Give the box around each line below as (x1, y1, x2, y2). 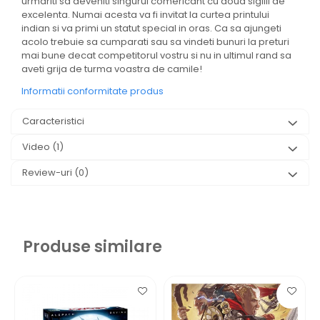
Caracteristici (22, 114, 84, 128)
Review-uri (22, 166, 74, 179)
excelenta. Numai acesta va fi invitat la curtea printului (21, 8, 269, 21)
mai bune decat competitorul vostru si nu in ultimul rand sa (21, 49, 291, 62)
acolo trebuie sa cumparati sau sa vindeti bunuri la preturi (21, 35, 289, 49)
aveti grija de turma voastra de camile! (21, 62, 202, 76)
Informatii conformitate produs (21, 84, 164, 98)
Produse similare (23, 236, 162, 258)
